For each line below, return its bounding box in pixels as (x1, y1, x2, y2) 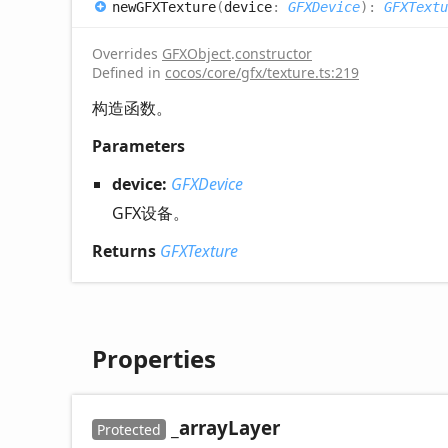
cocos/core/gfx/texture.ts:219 (165, 62, 359, 82)
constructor (235, 43, 312, 63)
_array (166, 414, 228, 440)
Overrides (92, 43, 162, 63)
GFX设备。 (112, 201, 189, 224)
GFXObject (162, 43, 231, 63)
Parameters (92, 134, 185, 157)
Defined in (92, 62, 165, 82)
